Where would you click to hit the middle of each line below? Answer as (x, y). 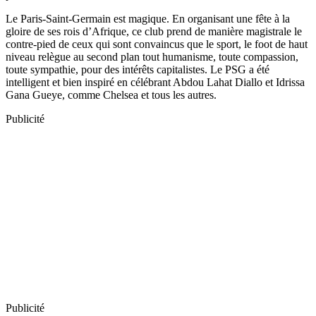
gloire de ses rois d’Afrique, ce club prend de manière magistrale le (154, 31)
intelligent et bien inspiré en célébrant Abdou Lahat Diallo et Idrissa (155, 82)
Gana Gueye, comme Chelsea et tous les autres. (111, 95)
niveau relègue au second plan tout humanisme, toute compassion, (152, 56)
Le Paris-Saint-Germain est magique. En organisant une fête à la (148, 18)
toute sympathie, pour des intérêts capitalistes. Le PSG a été (138, 69)
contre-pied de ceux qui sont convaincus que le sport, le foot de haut (157, 44)
